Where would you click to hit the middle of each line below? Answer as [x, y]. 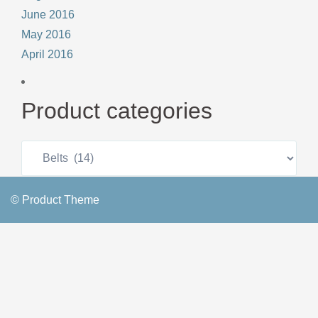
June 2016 [48, 14]
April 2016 [47, 54]
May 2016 [46, 34]
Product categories [117, 110]
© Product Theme [55, 199]
